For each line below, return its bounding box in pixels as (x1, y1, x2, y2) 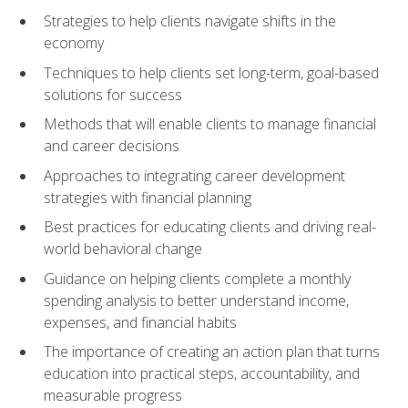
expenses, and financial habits (44, 311, 237, 332)
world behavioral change (44, 239, 202, 260)
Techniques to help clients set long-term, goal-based (44, 62, 379, 83)
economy (44, 32, 104, 53)
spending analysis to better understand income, (44, 290, 349, 311)
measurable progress (44, 385, 182, 406)
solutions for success (44, 84, 182, 105)
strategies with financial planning (44, 187, 251, 208)
